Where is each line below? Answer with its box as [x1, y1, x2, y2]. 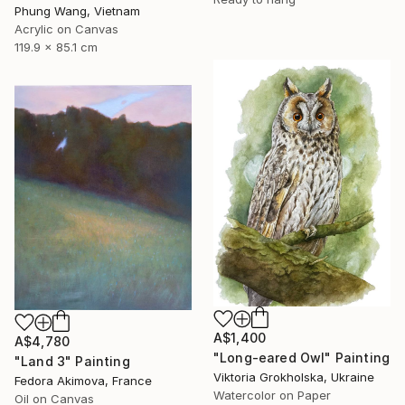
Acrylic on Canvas [14, 21, 118, 36]
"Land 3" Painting [14, 353, 130, 370]
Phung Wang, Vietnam [14, 3, 140, 18]
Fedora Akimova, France [14, 373, 152, 389]
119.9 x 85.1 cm [14, 39, 98, 54]
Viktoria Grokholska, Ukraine [213, 369, 374, 384]
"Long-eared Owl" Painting [213, 349, 390, 365]
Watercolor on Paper [213, 387, 331, 402]
